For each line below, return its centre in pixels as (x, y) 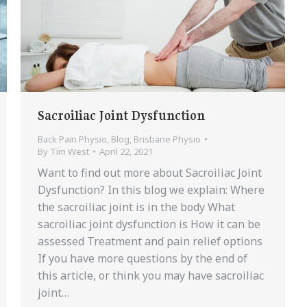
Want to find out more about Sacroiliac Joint (150, 173)
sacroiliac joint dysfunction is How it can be (149, 224)
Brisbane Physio (167, 139)
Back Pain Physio (72, 139)
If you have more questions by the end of (143, 259)
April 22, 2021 (126, 152)
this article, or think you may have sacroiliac (151, 276)
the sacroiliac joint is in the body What (136, 207)
